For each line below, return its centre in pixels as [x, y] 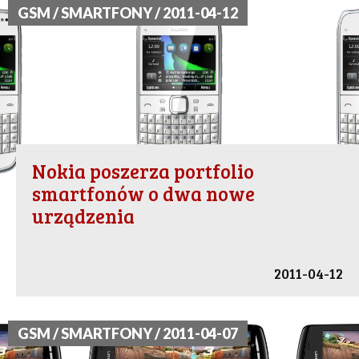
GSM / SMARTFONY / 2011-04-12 [128, 13]
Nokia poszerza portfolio [143, 171]
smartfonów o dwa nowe [143, 194]
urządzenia [83, 216]
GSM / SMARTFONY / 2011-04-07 [128, 334]
